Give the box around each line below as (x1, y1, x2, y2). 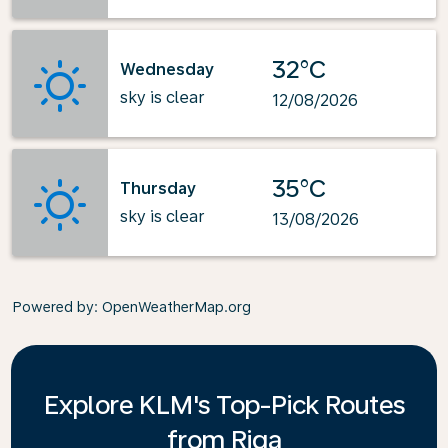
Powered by (12, 299, 94, 315)
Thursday (120, 178, 196, 198)
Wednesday (120, 59, 214, 79)
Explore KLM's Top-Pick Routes (43, 389, 405, 420)
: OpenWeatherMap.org (94, 299, 251, 315)
